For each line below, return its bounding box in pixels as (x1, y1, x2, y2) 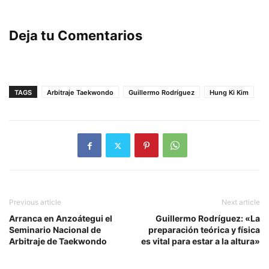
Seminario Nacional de (9, 225, 101, 235)
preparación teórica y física (148, 225, 260, 235)
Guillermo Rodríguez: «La (156, 213, 260, 224)
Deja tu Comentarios (9, 28, 142, 44)
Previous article (9, 198, 61, 207)
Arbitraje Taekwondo (47, 88, 113, 97)
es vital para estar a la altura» (141, 236, 260, 247)
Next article (222, 198, 260, 207)
